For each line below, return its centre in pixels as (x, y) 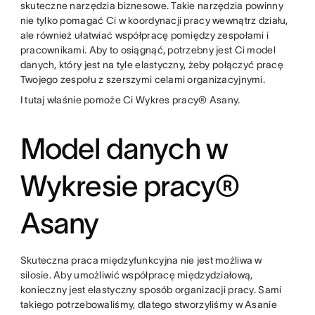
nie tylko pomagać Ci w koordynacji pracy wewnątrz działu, (154, 20)
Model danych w (124, 148)
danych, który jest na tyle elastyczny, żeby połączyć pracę (152, 65)
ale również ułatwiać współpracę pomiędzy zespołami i (144, 35)
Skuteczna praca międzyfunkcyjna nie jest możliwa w (141, 260)
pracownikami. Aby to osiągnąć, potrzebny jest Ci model (148, 50)
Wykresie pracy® (130, 186)
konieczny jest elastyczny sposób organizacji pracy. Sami (151, 290)
